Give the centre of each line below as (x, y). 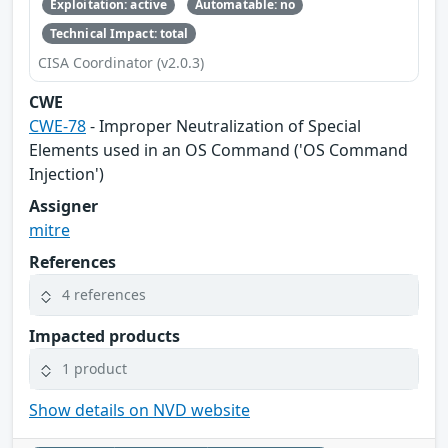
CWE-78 (57, 125)
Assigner (63, 205)
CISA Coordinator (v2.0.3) (121, 62)
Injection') (66, 173)
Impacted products (104, 335)
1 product (94, 369)
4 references (104, 295)
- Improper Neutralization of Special (223, 125)
